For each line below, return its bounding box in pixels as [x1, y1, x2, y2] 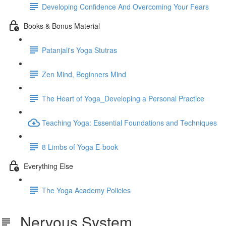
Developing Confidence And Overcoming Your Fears [42, 1, 209, 12]
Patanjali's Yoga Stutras [42, 44, 117, 55]
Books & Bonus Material [24, 20, 100, 31]
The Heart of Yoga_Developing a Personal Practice [42, 93, 204, 103]
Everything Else [24, 160, 73, 171]
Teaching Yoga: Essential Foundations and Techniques [42, 117, 217, 128]
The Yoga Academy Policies [42, 185, 131, 195]
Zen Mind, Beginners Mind [42, 69, 126, 79]
